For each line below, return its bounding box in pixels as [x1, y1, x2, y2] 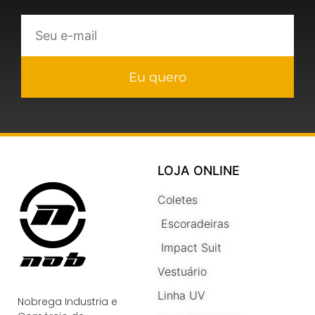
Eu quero [129, 69, 186, 85]
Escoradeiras [161, 217, 229, 231]
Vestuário [157, 264, 207, 279]
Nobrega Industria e [18, 295, 117, 309]
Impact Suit [161, 240, 221, 255]
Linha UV [157, 288, 205, 303]
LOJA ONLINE [157, 163, 240, 179]
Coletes [157, 193, 198, 207]
